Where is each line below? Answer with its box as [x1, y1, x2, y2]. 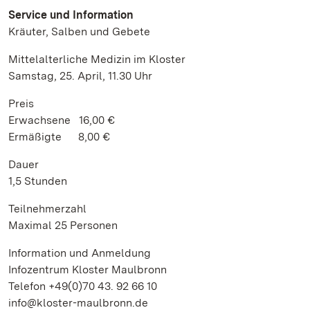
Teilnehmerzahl [8, 202, 89, 215]
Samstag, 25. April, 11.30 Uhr [8, 69, 152, 82]
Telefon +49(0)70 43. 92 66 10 [8, 280, 157, 293]
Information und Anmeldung [8, 246, 151, 259]
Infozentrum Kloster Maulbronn [8, 263, 167, 276]
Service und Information [8, 8, 136, 21]
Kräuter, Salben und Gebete [8, 25, 150, 38]
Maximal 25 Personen [8, 219, 118, 232]
